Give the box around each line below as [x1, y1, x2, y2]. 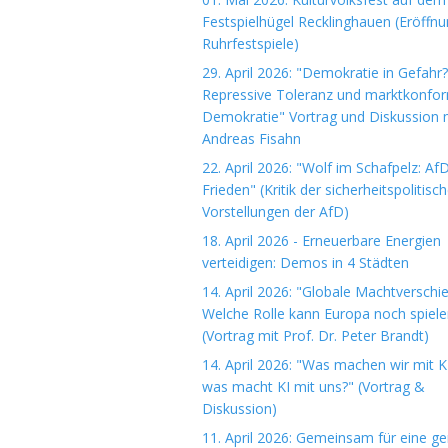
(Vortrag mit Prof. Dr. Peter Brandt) [202, 326, 429, 345]
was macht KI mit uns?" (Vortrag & [202, 377, 425, 396]
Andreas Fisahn [202, 129, 301, 148]
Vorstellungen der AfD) [202, 202, 349, 221]
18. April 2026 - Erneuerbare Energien [202, 231, 441, 250]
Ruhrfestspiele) [202, 34, 299, 53]
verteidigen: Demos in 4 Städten [202, 253, 409, 272]
